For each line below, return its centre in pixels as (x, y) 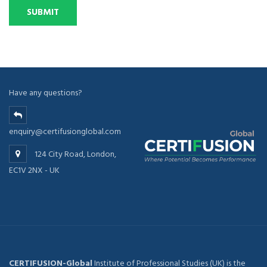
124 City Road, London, (74, 154)
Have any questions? (46, 93)
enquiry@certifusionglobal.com (65, 131)
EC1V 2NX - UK (34, 170)
